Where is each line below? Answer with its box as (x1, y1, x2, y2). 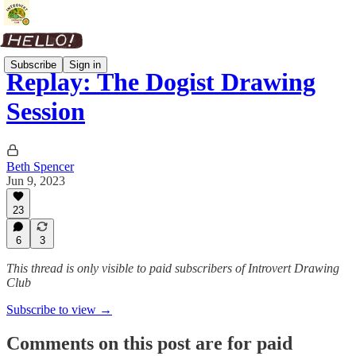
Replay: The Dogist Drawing (6, 68, 315, 97)
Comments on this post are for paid (6, 332, 292, 354)
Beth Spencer (6, 159, 74, 173)
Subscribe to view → (6, 303, 112, 316)
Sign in (69, 58, 101, 71)
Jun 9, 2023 (6, 173, 65, 188)
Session (6, 97, 85, 126)
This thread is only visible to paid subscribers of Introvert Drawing (6, 261, 339, 275)
